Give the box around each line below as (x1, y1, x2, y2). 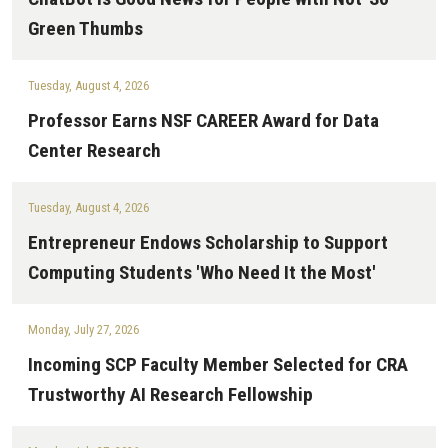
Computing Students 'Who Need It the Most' (28, 261, 376, 284)
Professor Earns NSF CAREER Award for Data (28, 109, 379, 132)
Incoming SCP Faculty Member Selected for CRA (28, 353, 408, 376)
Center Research (28, 139, 161, 162)
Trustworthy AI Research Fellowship (28, 383, 313, 406)
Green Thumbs (28, 17, 143, 40)
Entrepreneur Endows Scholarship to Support (28, 231, 388, 254)
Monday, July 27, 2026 (28, 322, 139, 337)
